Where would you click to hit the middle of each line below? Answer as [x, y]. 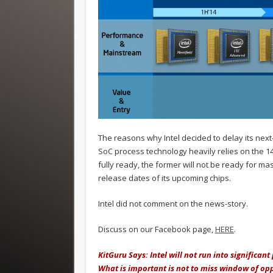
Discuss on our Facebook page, [157, 229]
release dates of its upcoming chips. [165, 178]
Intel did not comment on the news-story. [173, 204]
